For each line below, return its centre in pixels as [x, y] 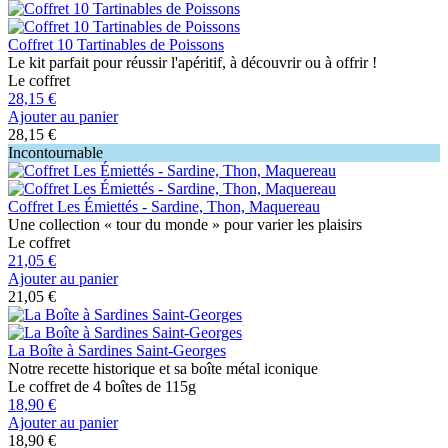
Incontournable [55, 152]
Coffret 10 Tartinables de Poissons [116, 44]
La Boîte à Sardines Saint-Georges [117, 350]
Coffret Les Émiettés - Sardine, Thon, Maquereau [164, 206]
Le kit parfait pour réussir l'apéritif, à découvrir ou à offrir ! [192, 62]
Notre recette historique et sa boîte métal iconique [163, 368]
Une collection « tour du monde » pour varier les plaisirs [185, 224]
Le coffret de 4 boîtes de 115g [102, 386]
